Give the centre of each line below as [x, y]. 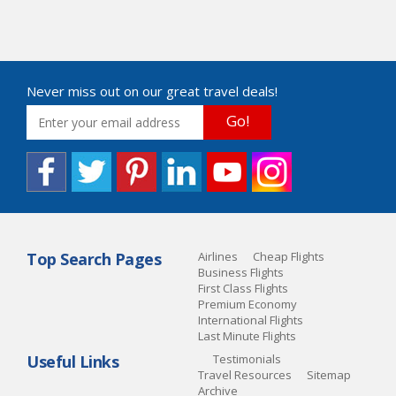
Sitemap [329, 375]
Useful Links [72, 362]
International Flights [251, 320]
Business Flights [241, 272]
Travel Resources [245, 375]
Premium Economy [247, 304]
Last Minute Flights [247, 336]
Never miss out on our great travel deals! [152, 91]
